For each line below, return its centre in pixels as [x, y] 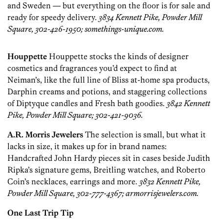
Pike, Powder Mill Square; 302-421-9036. [75, 115]
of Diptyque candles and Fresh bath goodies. [87, 103]
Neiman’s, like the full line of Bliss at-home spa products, [109, 80]
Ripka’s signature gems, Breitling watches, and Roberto [106, 170]
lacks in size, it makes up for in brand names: [87, 146]
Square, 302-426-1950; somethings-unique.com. [86, 29]
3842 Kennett [188, 103]
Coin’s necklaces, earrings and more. [73, 182]
